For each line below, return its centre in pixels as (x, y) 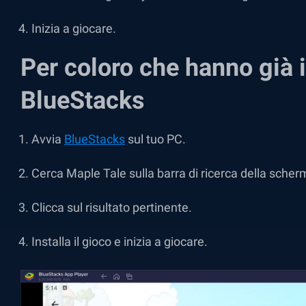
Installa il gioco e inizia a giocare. (120, 241)
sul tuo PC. (155, 139)
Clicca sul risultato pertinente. (112, 207)
